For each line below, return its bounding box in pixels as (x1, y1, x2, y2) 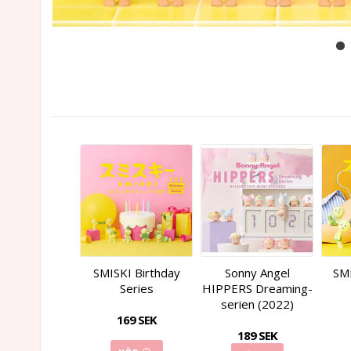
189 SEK (237, 327, 277, 343)
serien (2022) (220, 295, 294, 312)
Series (119, 280, 154, 296)
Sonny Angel (224, 264, 290, 280)
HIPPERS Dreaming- (201, 280, 313, 296)
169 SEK (116, 311, 157, 327)
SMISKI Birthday (92, 264, 180, 280)
